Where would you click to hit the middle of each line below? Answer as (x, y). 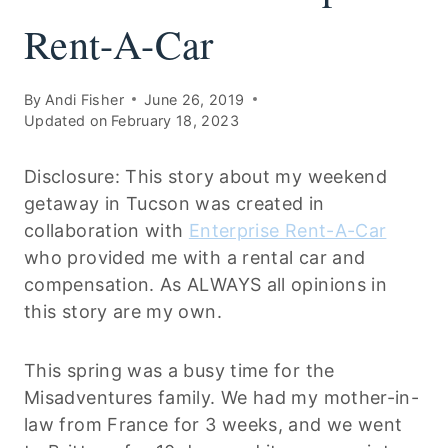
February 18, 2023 (174, 120)
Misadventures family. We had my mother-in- (222, 397)
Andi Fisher (84, 99)
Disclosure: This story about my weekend (206, 176)
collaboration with (106, 230)
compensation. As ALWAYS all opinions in (206, 284)
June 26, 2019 (194, 99)
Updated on (66, 120)
